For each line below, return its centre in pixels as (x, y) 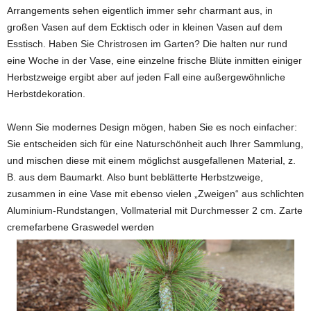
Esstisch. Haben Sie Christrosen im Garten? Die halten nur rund (147, 44)
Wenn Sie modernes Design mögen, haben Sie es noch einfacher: (152, 127)
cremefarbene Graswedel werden (81, 227)
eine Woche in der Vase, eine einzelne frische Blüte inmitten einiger (154, 61)
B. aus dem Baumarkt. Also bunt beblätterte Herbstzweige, (135, 177)
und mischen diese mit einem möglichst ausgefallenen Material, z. (151, 161)
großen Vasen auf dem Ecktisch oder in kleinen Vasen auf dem (145, 27)
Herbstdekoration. (46, 94)
